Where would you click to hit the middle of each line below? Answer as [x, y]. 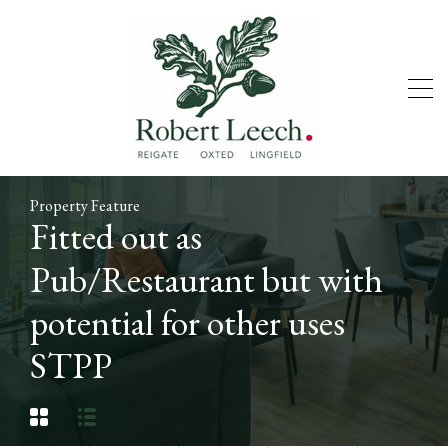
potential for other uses [187, 322]
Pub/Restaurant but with [206, 279]
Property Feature [85, 205]
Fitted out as [116, 236]
